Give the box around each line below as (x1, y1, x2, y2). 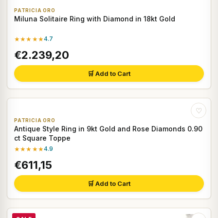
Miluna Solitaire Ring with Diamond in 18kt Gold (14, 15, 175, 23)
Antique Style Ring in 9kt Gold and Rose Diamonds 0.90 (14, 125, 202, 133)
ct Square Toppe (14, 134, 71, 143)
